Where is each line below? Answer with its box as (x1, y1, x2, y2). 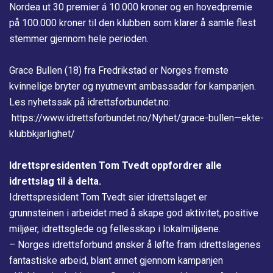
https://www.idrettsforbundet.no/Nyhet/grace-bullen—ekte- (12, 112, 264, 124)
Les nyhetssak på (9, 96, 87, 108)
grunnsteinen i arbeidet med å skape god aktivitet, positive (9, 207, 258, 219)
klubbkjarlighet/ (9, 127, 75, 140)
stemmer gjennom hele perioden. (9, 32, 149, 44)
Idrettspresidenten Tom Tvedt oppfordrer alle (9, 159, 222, 171)
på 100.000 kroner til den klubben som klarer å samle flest (9, 16, 256, 29)
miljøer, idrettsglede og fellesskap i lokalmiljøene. (9, 222, 221, 235)
